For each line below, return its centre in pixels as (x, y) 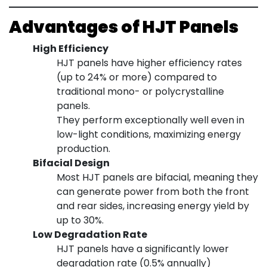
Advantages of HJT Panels (124, 27)
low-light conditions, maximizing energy (149, 135)
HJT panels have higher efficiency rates (149, 63)
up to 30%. (80, 221)
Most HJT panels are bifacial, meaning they (157, 178)
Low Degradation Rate (90, 235)
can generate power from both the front (153, 192)
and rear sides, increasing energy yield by (153, 206)
